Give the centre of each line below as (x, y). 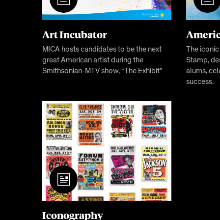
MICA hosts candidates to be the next (102, 49)
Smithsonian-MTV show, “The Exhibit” (102, 71)
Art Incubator (74, 34)
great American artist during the (93, 60)
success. (200, 82)
